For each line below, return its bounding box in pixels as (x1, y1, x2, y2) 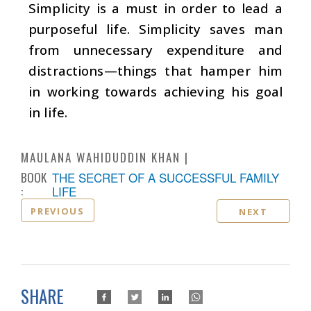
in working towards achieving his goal (28, 82, 283, 100)
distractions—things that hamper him (28, 61, 283, 79)
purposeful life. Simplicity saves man (28, 19, 283, 37)
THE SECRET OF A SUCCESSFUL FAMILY (51, 168, 279, 186)
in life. (28, 103, 68, 121)
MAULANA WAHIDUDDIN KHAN (21, 148, 180, 166)
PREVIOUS (31, 204, 85, 217)
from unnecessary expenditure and (28, 40, 283, 58)
